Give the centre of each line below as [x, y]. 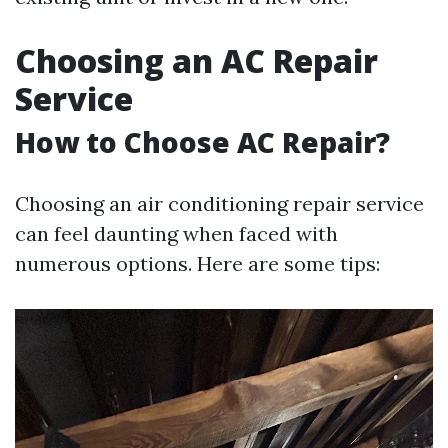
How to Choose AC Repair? [202, 142]
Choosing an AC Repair [196, 61]
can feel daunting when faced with [176, 234]
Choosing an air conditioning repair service [219, 204]
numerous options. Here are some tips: [197, 264]
